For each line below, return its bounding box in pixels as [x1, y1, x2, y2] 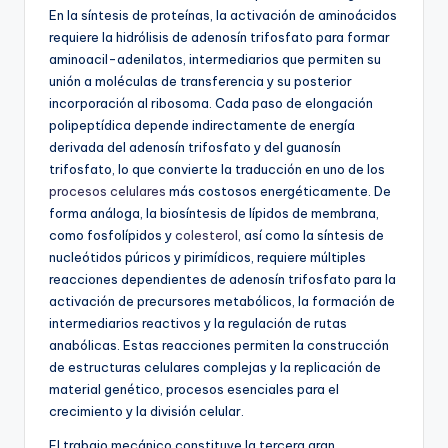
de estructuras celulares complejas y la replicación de [49, 359, 381, 376]
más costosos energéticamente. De [166, 183, 391, 200]
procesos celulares [49, 183, 166, 200]
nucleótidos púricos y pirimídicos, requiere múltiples [49, 249, 366, 266]
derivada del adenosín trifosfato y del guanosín [49, 139, 341, 156]
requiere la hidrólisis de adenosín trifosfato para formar [49, 29, 390, 46]
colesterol [175, 227, 238, 244]
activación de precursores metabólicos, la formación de [49, 293, 395, 310]
